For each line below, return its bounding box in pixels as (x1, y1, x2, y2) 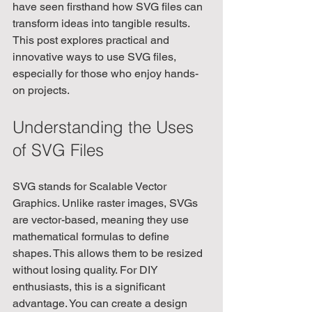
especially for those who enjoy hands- (13, 66, 198, 80)
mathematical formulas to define (13, 229, 172, 243)
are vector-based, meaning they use (13, 212, 192, 226)
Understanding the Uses (13, 116, 198, 137)
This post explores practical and (13, 33, 172, 47)
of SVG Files (13, 139, 104, 160)
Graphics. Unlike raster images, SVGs (13, 196, 201, 210)
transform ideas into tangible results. (13, 16, 192, 30)
